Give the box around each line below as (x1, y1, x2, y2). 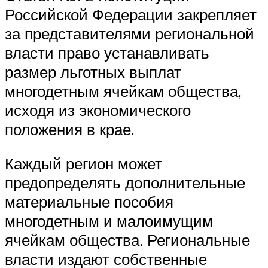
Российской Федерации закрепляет (5, 4, 257, 24)
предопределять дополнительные (5, 173, 245, 193)
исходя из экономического (5, 100, 191, 120)
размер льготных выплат (5, 62, 181, 81)
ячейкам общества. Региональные (5, 230, 250, 250)
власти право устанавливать (5, 42, 209, 62)
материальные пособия (5, 192, 173, 212)
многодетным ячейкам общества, (5, 81, 242, 100)
